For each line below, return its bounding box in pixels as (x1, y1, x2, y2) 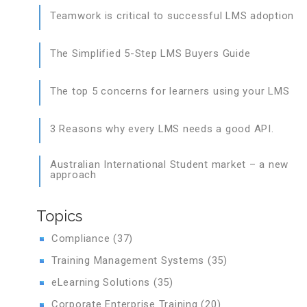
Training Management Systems (51, 254, 208, 267)
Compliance (51, 232, 114, 245)
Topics (36, 207, 82, 225)
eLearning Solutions (51, 276, 153, 288)
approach (49, 169, 97, 181)
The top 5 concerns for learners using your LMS (49, 85, 290, 97)
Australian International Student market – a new (49, 158, 289, 171)
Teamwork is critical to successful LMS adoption (49, 10, 295, 22)
